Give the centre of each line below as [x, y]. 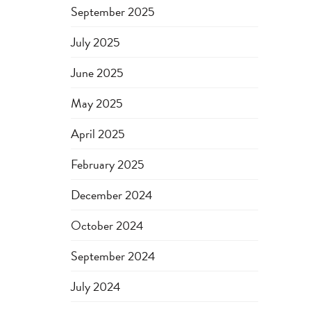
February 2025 [108, 164]
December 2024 [112, 195]
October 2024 [107, 225]
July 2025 [95, 42]
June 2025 [97, 73]
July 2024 [96, 286]
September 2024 [113, 256]
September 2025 [113, 11]
